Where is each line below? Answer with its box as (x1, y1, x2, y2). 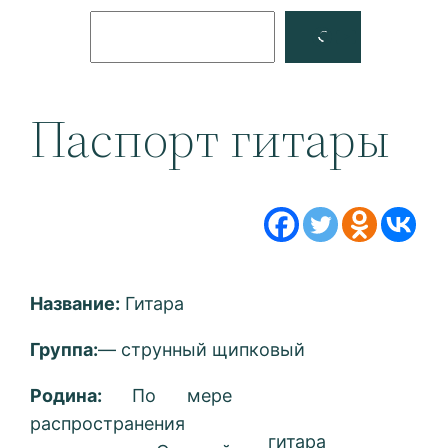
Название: (30, 293, 121, 315)
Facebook (309, 20, 420, 50)
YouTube (333, 20, 430, 50)
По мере (132, 385, 232, 407)
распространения (30, 413, 186, 435)
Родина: (30, 385, 132, 407)
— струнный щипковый (98, 339, 306, 361)
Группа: (30, 339, 99, 361)
